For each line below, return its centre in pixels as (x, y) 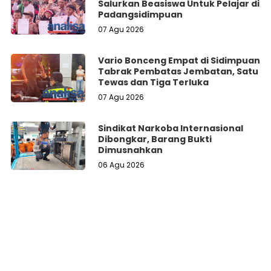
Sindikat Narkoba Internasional (171, 128)
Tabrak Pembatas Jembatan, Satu (178, 71)
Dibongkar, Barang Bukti (155, 139)
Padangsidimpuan (141, 14)
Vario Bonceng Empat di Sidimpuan (179, 60)
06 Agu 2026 (122, 165)
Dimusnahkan (131, 150)
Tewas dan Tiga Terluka (154, 82)
